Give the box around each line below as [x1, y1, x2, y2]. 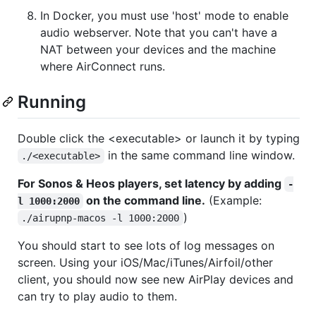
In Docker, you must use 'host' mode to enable [40, 8, 288, 23]
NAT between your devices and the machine [40, 42, 276, 56]
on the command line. [83, 193, 206, 207]
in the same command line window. [104, 147, 295, 162]
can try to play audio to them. [18, 288, 177, 303]
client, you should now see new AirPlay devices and [18, 272, 293, 286]
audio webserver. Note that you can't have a [40, 25, 277, 39]
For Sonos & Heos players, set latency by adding [18, 176, 284, 190]
